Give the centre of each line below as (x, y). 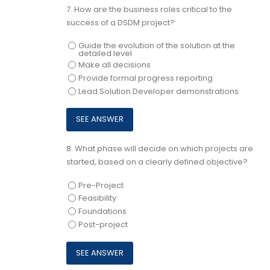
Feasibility (97, 198)
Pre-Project (101, 185)
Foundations (102, 212)
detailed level (105, 54)
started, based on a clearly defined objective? (157, 162)
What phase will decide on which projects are (164, 149)
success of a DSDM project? (121, 23)
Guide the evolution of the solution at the (156, 46)
